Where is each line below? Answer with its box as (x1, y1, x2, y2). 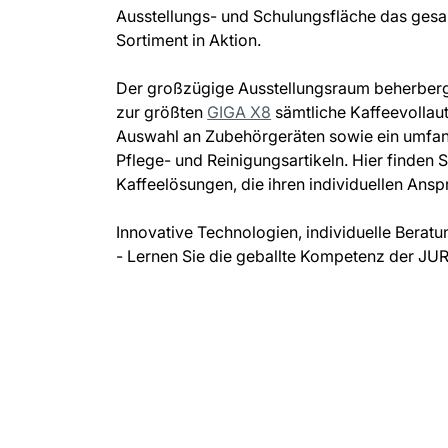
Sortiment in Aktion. (116, 30, 262, 50)
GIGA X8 (207, 102, 272, 122)
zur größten (116, 102, 208, 122)
